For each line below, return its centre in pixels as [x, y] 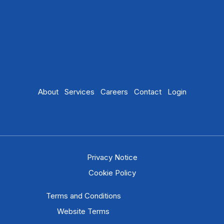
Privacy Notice [112, 157]
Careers [114, 91]
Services [79, 91]
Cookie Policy [112, 172]
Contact [147, 91]
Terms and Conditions [83, 195]
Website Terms [83, 211]
